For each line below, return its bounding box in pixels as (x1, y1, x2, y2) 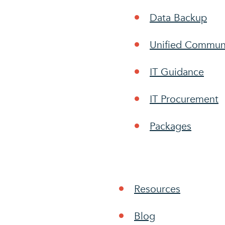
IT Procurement (150, 92, 218, 106)
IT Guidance (150, 65, 204, 79)
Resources (134, 182, 180, 196)
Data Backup (150, 11, 207, 25)
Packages (150, 120, 191, 133)
